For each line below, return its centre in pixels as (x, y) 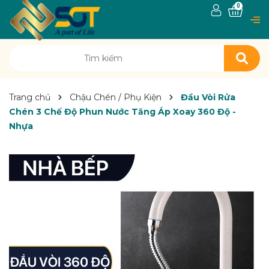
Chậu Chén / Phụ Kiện (116, 97)
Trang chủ (30, 97)
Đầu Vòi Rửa (208, 97)
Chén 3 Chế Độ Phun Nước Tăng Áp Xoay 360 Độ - (122, 112)
